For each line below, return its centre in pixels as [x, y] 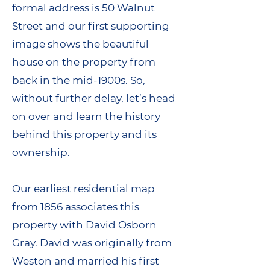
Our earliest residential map [83, 189]
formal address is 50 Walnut [83, 8]
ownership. [41, 152]
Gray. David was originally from [92, 243]
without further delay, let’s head [94, 98]
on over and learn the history [86, 116]
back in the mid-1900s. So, [79, 80]
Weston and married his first [86, 261]
